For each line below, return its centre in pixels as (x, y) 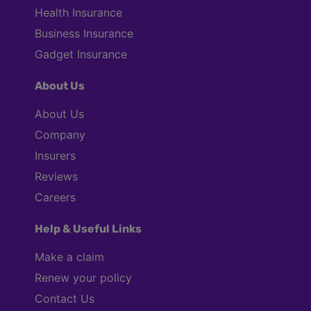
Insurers (55, 156)
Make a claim (69, 257)
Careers (55, 197)
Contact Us (65, 299)
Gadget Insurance (81, 54)
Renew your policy (83, 278)
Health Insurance (78, 13)
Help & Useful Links (88, 229)
